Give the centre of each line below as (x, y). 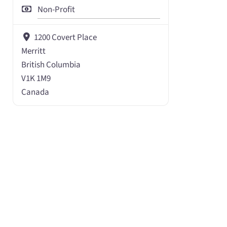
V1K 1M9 (36, 79)
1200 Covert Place (65, 38)
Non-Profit (56, 10)
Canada (35, 92)
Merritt (34, 51)
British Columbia (51, 65)
